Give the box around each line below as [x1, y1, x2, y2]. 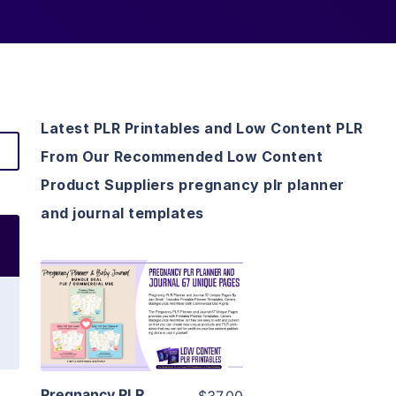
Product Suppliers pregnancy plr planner [41, 176, 345, 194]
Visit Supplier [95, 331, 189, 350]
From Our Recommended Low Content [41, 148, 323, 166]
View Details [97, 281, 187, 300]
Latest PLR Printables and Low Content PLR [41, 119, 363, 138]
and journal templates [41, 204, 204, 223]
